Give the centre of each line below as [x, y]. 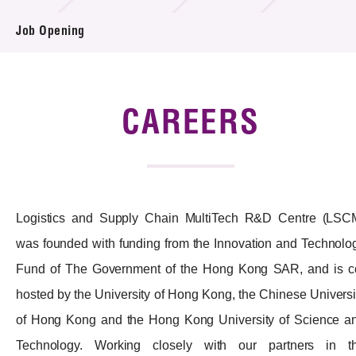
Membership [83, 327]
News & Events [90, 259]
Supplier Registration [118, 75]
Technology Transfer [108, 190]
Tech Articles [85, 293]
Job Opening [50, 32]
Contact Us [89, 156]
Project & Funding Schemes [133, 224]
